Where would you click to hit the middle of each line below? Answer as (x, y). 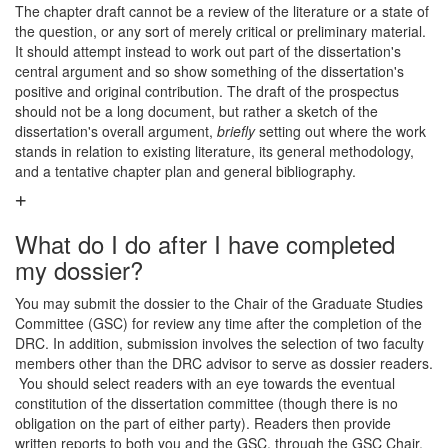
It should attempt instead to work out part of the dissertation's (208, 51)
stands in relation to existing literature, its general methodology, (214, 151)
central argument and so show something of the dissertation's (209, 71)
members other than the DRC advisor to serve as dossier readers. (224, 363)
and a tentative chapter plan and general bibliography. (185, 171)
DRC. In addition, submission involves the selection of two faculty (219, 343)
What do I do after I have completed (205, 243)
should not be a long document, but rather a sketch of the (196, 111)
